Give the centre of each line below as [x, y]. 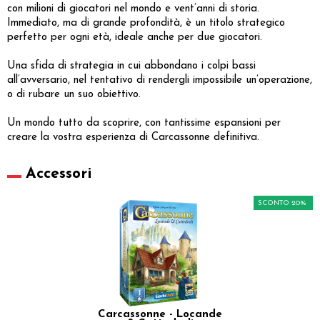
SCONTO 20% [282, 203]
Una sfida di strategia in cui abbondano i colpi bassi [131, 66]
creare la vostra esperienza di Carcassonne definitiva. [133, 137]
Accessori [59, 174]
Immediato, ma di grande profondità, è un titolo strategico [146, 23]
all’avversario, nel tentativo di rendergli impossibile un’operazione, [160, 80]
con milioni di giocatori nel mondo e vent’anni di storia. [133, 9]
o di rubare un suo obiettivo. [74, 94]
